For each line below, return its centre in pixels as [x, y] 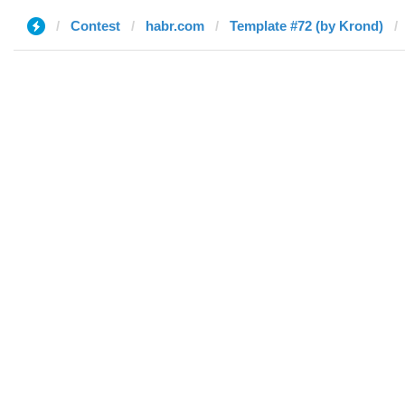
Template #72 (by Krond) [306, 26]
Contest [95, 26]
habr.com [175, 26]
